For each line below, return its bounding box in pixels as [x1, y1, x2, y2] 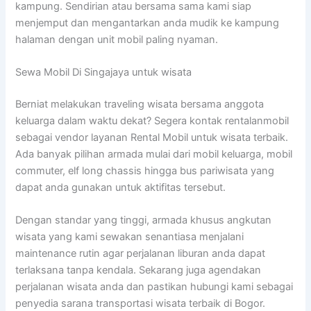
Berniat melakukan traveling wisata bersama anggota [15, 97, 264, 110]
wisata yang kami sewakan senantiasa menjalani [15, 230, 244, 244]
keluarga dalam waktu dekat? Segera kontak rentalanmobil [15, 114, 289, 127]
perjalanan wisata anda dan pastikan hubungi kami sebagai [15, 280, 294, 294]
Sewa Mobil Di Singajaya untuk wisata [15, 66, 192, 79]
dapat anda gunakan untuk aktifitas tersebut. [15, 180, 226, 194]
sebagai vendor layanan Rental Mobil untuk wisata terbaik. [15, 131, 289, 144]
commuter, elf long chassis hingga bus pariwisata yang [15, 164, 275, 177]
